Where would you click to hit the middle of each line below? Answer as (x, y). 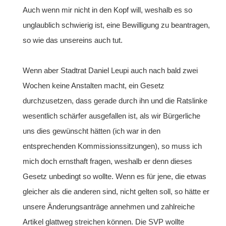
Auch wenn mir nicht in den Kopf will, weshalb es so (107, 10)
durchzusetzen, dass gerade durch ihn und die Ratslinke (115, 101)
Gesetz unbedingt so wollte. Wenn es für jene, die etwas (115, 176)
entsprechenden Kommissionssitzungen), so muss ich (112, 146)
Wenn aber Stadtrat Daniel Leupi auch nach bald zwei (110, 70)
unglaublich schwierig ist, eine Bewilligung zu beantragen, (116, 25)
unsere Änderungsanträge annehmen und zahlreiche (109, 207)
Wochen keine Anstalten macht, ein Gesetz (94, 86)
